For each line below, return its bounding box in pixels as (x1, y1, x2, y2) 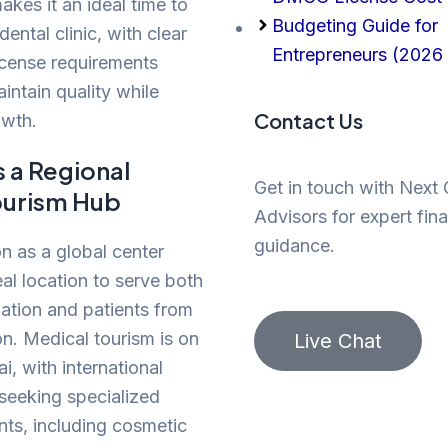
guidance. (254, 234, 335, 256)
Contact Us (254, 107, 363, 133)
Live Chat (294, 329, 382, 354)
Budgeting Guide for (272, 14, 438, 36)
